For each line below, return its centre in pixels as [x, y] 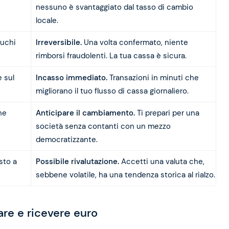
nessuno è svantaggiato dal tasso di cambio [114, 7]
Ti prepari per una [167, 113]
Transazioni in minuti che [153, 78]
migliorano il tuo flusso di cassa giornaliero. [112, 91]
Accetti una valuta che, [162, 162]
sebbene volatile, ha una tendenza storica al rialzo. [125, 175]
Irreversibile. [59, 43]
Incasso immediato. [71, 78]
